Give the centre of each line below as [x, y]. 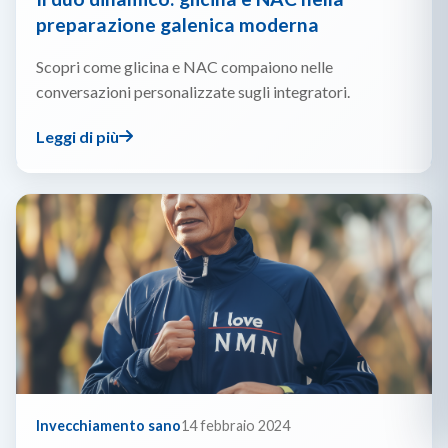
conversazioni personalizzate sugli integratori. [193, 92]
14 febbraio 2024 [235, 425]
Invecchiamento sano [108, 425]
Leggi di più [77, 136]
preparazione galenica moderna [177, 25]
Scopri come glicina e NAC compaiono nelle [184, 67]
